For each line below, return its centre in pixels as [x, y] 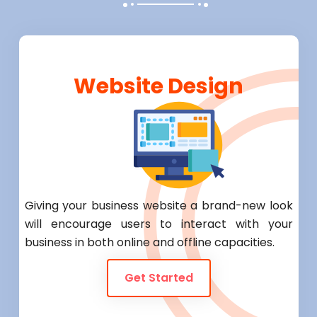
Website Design [158, 87]
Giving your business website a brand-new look [158, 206]
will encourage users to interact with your [158, 224]
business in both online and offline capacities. [149, 243]
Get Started [158, 278]
